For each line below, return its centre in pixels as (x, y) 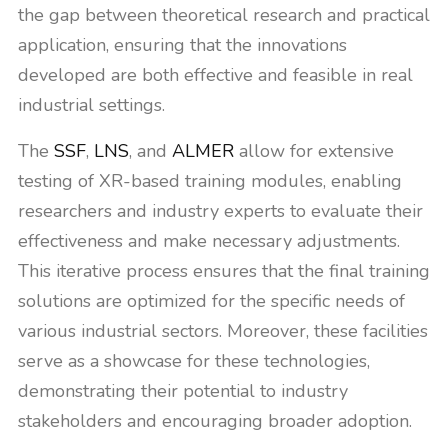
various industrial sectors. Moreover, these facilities (223, 331)
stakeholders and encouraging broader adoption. (215, 421)
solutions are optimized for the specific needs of (211, 301)
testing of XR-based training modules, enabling (210, 181)
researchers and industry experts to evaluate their (220, 211)
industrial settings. (91, 105)
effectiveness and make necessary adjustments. (209, 241)
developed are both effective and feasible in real (215, 75)
